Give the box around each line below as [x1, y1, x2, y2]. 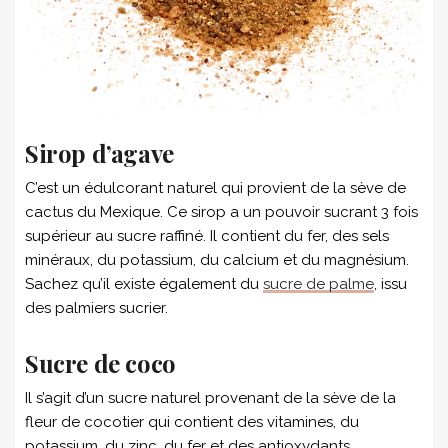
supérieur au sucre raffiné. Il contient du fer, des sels [25, 226, 389, 245]
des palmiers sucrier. [25, 298, 168, 317]
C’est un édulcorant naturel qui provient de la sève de [25, 178, 406, 197]
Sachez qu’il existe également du [25, 274, 263, 293]
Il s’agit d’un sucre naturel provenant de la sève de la [25, 388, 396, 407]
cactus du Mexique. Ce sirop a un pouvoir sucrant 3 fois [25, 202, 418, 221]
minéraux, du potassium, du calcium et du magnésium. [25, 250, 409, 269]
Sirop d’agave [25, 136, 174, 169]
